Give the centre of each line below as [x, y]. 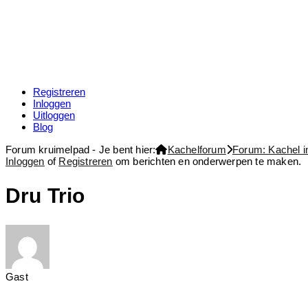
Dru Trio [45, 195]
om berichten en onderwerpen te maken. [207, 161]
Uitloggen [54, 115]
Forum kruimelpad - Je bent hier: [81, 149]
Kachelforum [197, 149]
